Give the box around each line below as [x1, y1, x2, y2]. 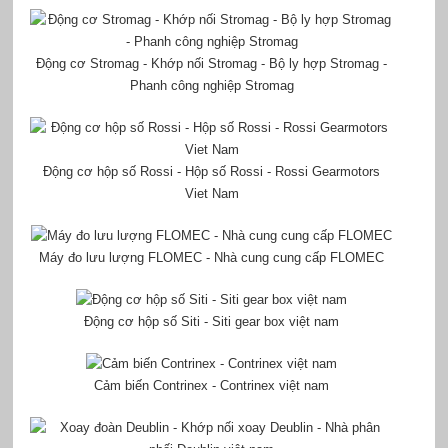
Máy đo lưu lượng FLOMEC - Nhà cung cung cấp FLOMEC [39, 249, 385, 265]
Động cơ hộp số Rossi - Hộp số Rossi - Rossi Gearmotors [43, 163, 381, 179]
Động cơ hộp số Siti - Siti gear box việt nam [84, 313, 340, 329]
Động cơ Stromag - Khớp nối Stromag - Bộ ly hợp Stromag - [36, 55, 388, 71]
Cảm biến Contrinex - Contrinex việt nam [94, 377, 330, 393]
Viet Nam [184, 185, 239, 201]
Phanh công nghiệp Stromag [129, 77, 294, 93]
